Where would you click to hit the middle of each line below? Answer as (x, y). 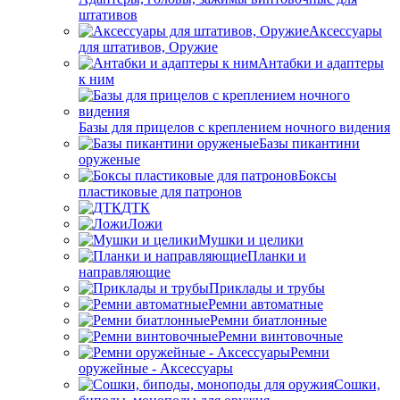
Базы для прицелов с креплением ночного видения (234, 127)
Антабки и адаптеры (321, 63)
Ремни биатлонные (268, 320)
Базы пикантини (309, 143)
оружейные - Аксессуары (156, 368)
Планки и (277, 256)
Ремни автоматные (266, 304)
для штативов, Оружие (148, 47)
